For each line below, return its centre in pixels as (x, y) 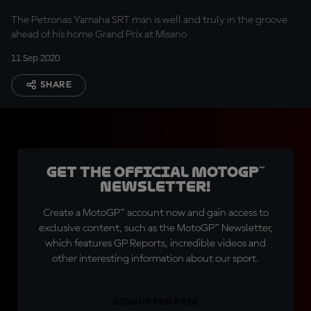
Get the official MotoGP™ (155, 172)
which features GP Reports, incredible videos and (155, 244)
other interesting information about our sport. (155, 259)
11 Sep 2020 (35, 58)
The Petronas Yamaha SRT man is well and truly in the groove (149, 20)
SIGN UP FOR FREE (155, 302)
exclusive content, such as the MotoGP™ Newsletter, (155, 228)
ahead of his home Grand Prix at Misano (99, 35)
